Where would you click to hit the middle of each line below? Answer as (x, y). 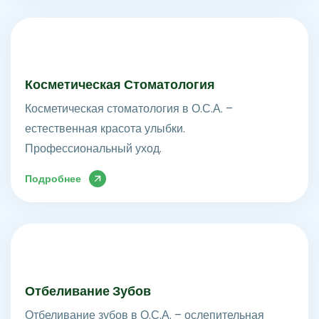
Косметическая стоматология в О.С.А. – (129, 109)
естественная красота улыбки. (105, 129)
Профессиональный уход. (93, 149)
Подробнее (53, 179)
